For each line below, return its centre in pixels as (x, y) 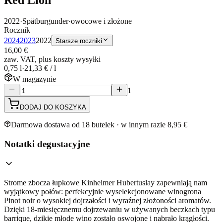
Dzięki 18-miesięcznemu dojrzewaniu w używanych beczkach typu (110, 210)
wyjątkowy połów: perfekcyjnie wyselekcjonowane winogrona (103, 192)
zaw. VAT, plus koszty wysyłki (52, 59)
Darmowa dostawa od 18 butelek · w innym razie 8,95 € (99, 124)
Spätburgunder (45, 21)
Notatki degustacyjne (47, 144)
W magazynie (34, 79)
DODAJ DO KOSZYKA (53, 107)
